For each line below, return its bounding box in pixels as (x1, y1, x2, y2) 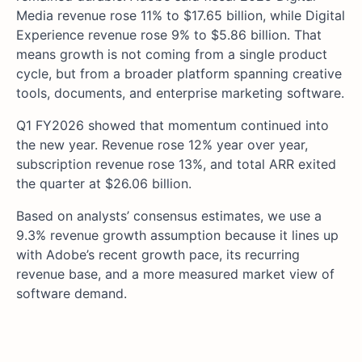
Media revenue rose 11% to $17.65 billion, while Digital (16, 6, 345, 23)
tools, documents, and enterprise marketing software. (16, 84, 344, 101)
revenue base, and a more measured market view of (16, 265, 335, 282)
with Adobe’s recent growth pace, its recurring (16, 246, 300, 263)
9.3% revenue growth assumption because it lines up (16, 226, 339, 243)
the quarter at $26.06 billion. (16, 175, 192, 192)
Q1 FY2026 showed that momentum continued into (16, 116, 329, 133)
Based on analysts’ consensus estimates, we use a (16, 207, 322, 224)
